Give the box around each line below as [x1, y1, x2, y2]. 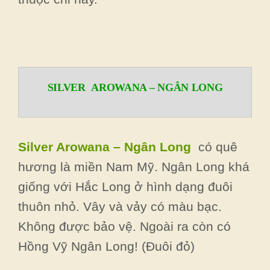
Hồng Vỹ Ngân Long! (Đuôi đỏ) [18, 239, 195, 253]
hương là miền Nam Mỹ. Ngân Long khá [18, 159, 250, 174]
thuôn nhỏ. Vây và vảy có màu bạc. [18, 199, 222, 213]
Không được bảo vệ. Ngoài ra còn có [18, 219, 231, 233]
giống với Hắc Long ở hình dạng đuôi [18, 179, 233, 193]
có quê [195, 139, 237, 154]
